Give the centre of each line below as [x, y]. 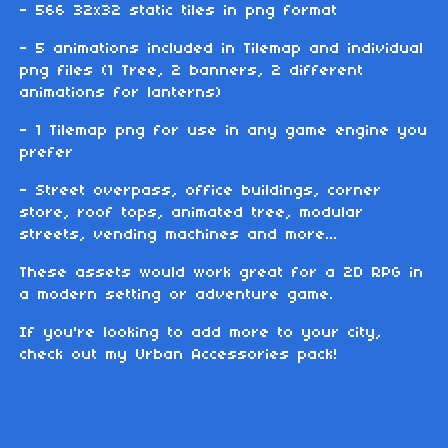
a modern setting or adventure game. [177, 295]
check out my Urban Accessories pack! [179, 355]
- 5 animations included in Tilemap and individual [222, 49]
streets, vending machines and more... [179, 235]
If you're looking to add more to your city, [201, 333]
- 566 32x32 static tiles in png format [179, 11]
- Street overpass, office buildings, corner [201, 191]
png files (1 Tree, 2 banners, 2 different [192, 71]
